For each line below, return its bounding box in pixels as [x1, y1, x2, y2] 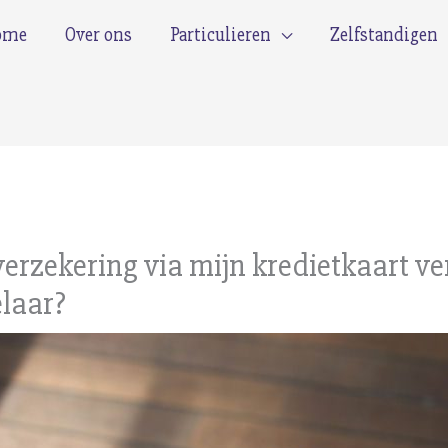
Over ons [64, 23, 132, 47]
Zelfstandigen [329, 23, 438, 47]
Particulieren [169, 23, 271, 47]
